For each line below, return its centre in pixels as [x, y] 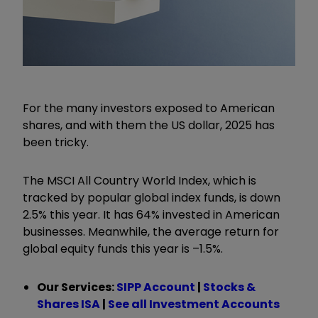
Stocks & [229, 287]
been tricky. [56, 142]
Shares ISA [68, 304]
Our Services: [77, 287]
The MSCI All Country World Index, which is [139, 180]
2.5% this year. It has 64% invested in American [151, 214]
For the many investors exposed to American [149, 108]
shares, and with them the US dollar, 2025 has [149, 125]
